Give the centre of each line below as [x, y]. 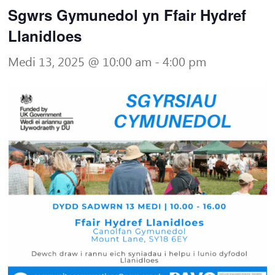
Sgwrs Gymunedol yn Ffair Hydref [127, 15]
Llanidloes [45, 36]
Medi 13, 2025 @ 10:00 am [80, 62]
